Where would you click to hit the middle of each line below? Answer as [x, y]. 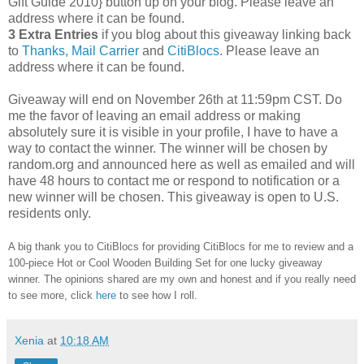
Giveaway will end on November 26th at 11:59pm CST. [167, 99]
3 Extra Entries [53, 34]
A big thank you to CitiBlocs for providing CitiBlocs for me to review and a [181, 246]
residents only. [50, 213]
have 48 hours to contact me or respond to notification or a [174, 180]
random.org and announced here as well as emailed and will [182, 164]
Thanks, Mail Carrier [80, 50]
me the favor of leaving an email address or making [154, 115]
